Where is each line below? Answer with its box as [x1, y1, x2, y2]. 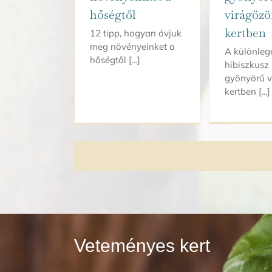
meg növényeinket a [90, 40, 175, 52]
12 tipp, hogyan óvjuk [90, 27, 182, 39]
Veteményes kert [74, 236, 210, 256]
